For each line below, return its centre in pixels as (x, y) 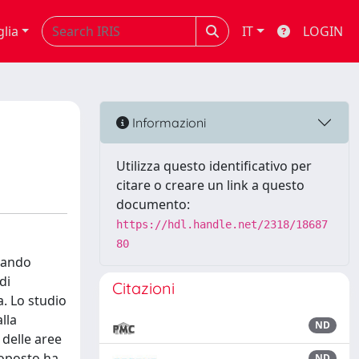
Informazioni (167, 122)
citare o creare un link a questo (210, 185)
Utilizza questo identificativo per (214, 166)
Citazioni (143, 288)
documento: (153, 204)
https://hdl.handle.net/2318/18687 (222, 224)
